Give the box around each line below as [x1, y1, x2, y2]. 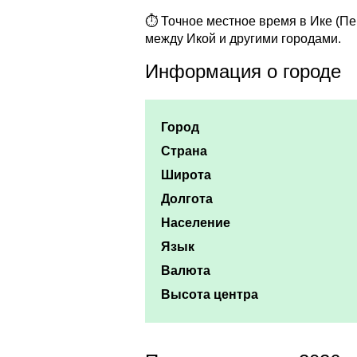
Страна [161, 144, 207, 159]
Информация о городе [145, 61, 341, 83]
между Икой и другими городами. [145, 32, 341, 46]
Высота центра [161, 288, 258, 302]
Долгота [161, 192, 213, 206]
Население [161, 216, 230, 230]
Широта [161, 168, 211, 182]
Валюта [161, 264, 210, 278]
